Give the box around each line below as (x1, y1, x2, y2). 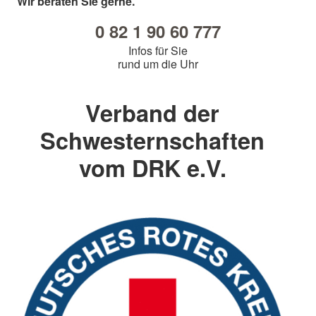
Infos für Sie (128, 42, 188, 59)
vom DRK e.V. (78, 151, 226, 185)
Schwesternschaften (40, 123, 265, 157)
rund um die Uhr (118, 56, 198, 73)
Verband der (85, 96, 219, 130)
